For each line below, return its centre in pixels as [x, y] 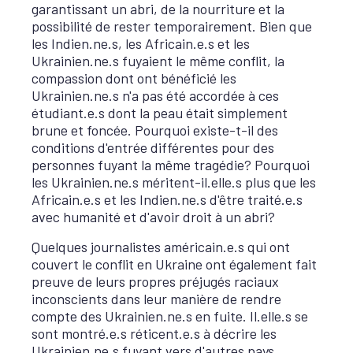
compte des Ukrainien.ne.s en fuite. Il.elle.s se [170, 316]
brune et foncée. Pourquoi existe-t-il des [155, 130]
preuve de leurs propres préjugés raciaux [155, 281]
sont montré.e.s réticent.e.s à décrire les [154, 333]
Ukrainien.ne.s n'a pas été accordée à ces [155, 95]
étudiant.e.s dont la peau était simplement [160, 112]
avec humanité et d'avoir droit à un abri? [153, 216]
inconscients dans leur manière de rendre [156, 299]
